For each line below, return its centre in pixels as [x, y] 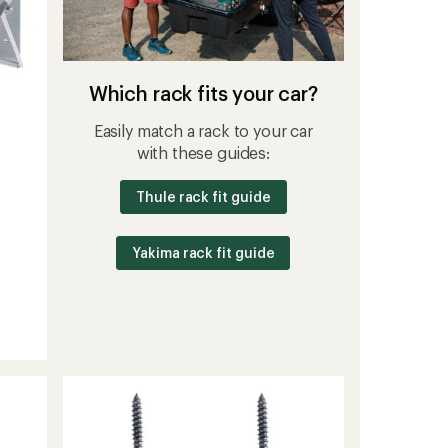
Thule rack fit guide [203, 197]
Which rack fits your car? [203, 93]
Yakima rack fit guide [203, 253]
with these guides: [203, 153]
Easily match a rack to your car [203, 131]
